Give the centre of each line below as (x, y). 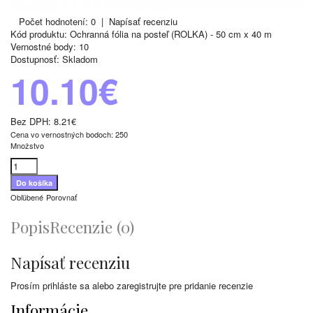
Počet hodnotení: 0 (57, 21)
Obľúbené (27, 197)
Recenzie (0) (92, 227)
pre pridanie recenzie (210, 285)
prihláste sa (66, 285)
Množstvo (27, 145)
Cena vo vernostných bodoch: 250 (69, 134)
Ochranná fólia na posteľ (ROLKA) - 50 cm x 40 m (169, 34)
